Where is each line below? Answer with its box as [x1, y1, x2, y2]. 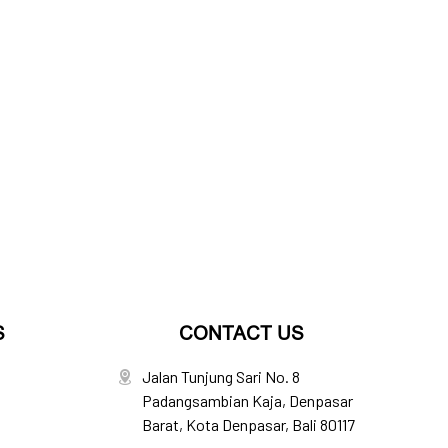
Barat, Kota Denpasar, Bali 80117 [142, 414, 355, 434]
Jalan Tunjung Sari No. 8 [142, 366, 300, 386]
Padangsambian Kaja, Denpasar [142, 390, 353, 410]
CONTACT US [179, 321, 304, 344]
